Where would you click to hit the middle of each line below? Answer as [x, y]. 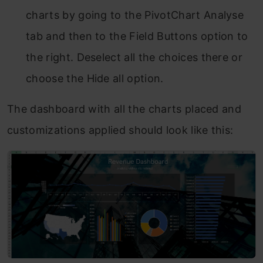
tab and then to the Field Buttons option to [137, 36]
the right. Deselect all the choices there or [134, 57]
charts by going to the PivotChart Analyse [135, 15]
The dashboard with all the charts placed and [124, 109]
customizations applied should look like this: [120, 130]
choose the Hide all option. [95, 78]
